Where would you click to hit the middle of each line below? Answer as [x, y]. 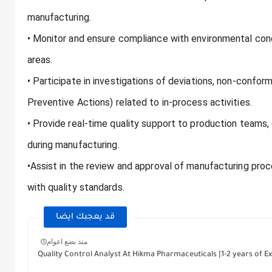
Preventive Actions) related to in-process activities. [139, 103]
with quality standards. [76, 188]
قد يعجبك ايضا [85, 217]
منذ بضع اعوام [67, 241]
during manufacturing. [73, 145]
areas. [40, 60]
